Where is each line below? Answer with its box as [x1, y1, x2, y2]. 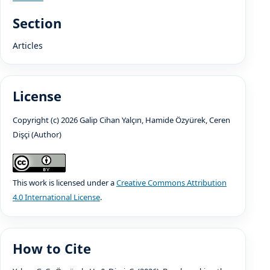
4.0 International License [12, 191, 100, 202]
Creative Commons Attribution [116, 177, 227, 188]
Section [12, 13, 61, 32]
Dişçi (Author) [12, 128, 61, 140]
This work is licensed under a [12, 177, 116, 188]
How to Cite [12, 239, 91, 257]
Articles [12, 39, 43, 51]
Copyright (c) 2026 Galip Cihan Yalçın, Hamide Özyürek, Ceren [12, 114, 230, 125]
